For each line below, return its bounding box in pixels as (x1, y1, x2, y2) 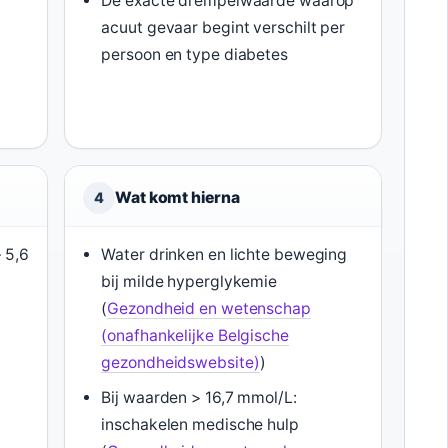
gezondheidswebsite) (101, 353, 260, 372)
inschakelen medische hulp (101, 415, 299, 434)
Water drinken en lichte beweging (101, 245, 348, 264)
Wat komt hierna (115, 188, 240, 207)
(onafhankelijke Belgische (101, 326, 289, 345)
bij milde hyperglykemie (101, 272, 278, 291)
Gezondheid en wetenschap (107, 299, 311, 318)
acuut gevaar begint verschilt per (101, 18, 346, 37)
